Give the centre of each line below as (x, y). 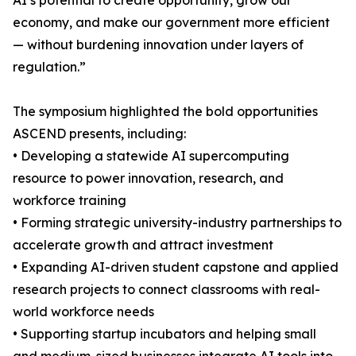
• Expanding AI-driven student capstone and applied (176, 267)
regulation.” (49, 67)
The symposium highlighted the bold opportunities (165, 112)
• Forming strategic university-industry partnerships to (177, 223)
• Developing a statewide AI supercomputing (151, 156)
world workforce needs (83, 312)
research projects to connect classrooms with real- (166, 290)
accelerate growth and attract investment (143, 245)
